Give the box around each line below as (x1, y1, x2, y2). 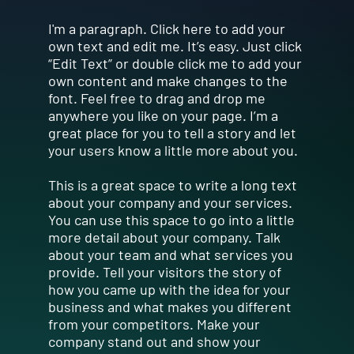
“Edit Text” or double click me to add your (47, 54, 302, 72)
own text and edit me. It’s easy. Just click (47, 36, 302, 55)
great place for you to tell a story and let (47, 123, 296, 141)
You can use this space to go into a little (47, 210, 295, 228)
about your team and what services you (47, 245, 293, 263)
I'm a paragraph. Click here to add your (47, 19, 285, 37)
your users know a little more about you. (47, 141, 298, 159)
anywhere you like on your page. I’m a (47, 106, 278, 124)
